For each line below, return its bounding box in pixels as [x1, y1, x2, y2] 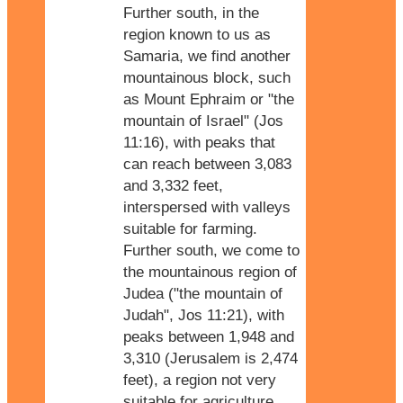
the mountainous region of [123, 264, 297, 282]
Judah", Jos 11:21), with [123, 307, 284, 325]
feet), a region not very [123, 372, 276, 390]
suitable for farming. [123, 220, 257, 238]
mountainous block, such [123, 69, 291, 87]
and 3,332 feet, [123, 177, 223, 195]
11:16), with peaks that [123, 134, 275, 152]
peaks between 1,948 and [123, 328, 294, 346]
